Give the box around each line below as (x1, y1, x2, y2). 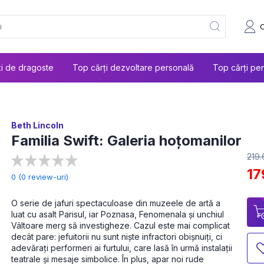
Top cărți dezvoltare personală (72, 62, 194, 72)
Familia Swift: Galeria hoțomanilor (11, 132, 242, 150)
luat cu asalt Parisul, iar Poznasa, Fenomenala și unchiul (11, 209, 224, 220)
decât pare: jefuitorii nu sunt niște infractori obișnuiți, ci (11, 232, 222, 242)
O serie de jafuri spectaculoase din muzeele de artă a (11, 198, 220, 209)
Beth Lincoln (11, 120, 64, 131)
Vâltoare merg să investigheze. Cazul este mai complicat (11, 220, 230, 231)
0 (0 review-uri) (11, 172, 68, 182)
